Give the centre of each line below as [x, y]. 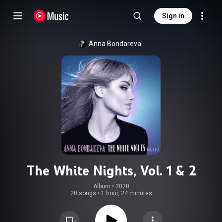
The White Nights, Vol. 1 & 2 [111, 170]
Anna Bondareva [115, 44]
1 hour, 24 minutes [126, 193]
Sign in [173, 16]
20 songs [83, 193]
